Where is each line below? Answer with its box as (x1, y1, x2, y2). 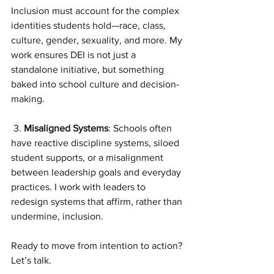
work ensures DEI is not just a (11, 50, 138, 61)
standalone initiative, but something (11, 64, 166, 75)
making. (11, 94, 45, 105)
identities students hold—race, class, (11, 20, 168, 31)
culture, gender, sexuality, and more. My (11, 35, 185, 46)
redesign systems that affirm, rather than (11, 196, 185, 207)
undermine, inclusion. (11, 211, 103, 222)
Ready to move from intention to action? (11, 240, 185, 251)
